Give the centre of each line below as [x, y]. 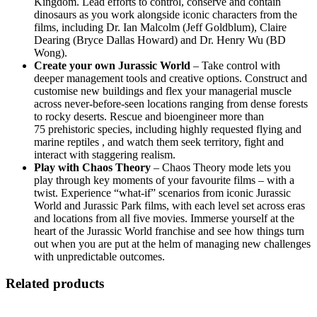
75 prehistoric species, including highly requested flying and [168, 129]
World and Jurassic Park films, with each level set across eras [169, 205]
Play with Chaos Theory [92, 167]
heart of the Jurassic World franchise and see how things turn [169, 231]
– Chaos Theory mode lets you [221, 167]
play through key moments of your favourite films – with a [164, 180]
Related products [55, 284]
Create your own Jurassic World [112, 65]
